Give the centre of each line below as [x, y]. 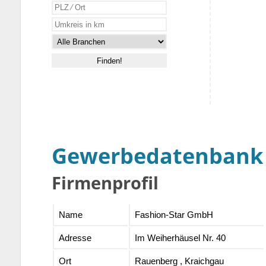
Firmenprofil [105, 183]
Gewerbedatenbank [158, 156]
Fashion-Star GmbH [174, 215]
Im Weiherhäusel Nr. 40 [180, 238]
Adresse [75, 238]
